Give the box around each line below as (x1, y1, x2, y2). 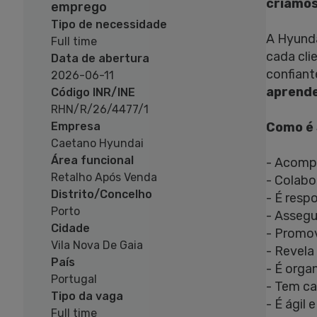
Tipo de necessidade (50, 18, 167, 32)
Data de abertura (50, 52, 149, 66)
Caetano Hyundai (50, 137, 144, 151)
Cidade (50, 221, 90, 236)
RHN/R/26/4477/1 (50, 103, 149, 117)
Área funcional (50, 154, 134, 168)
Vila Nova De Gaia (50, 238, 143, 253)
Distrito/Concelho (50, 188, 152, 202)
